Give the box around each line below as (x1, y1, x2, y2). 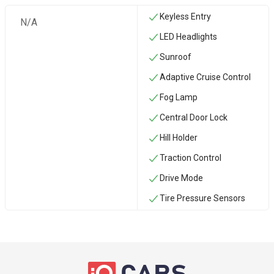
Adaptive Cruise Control (159, 72, 251, 82)
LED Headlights (159, 32, 217, 42)
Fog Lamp (159, 92, 198, 102)
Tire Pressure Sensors (159, 193, 245, 203)
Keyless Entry (159, 12, 211, 21)
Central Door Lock (159, 113, 228, 122)
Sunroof (159, 52, 191, 62)
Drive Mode (159, 173, 203, 183)
